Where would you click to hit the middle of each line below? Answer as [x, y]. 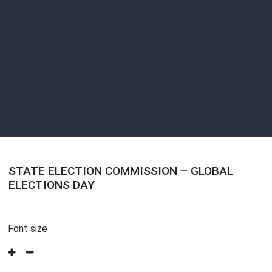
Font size [28, 229]
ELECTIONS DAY [52, 185]
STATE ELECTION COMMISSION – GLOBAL [121, 171]
